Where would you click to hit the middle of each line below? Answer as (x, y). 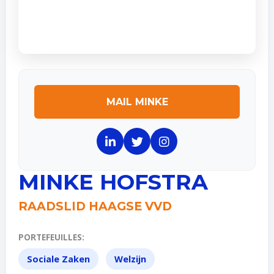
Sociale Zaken (58, 259)
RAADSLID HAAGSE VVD (95, 206)
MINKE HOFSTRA (113, 182)
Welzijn (130, 259)
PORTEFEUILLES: (51, 237)
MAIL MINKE (137, 102)
